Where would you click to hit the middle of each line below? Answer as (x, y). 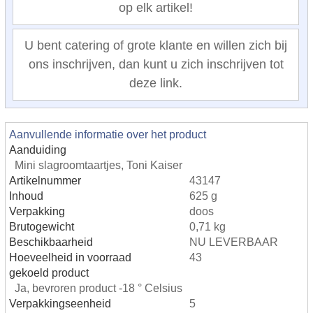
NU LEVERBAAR (234, 241)
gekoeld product (49, 272)
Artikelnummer (45, 180)
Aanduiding (38, 149)
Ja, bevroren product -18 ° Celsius (99, 287)
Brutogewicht (42, 226)
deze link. (156, 83)
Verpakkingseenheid (60, 303)
